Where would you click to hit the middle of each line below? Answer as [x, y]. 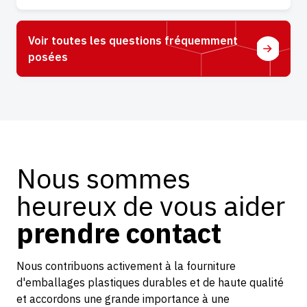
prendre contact [119, 233]
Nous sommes [103, 178]
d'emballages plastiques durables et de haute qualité [150, 282]
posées [48, 57]
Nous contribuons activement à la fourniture [126, 266]
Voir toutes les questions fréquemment [133, 40]
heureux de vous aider [151, 205]
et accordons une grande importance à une [123, 298]
